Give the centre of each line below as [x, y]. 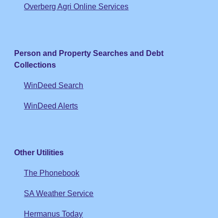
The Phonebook [52, 173]
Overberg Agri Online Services [76, 7]
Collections [35, 65]
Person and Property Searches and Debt [89, 53]
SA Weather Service [59, 193]
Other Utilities [39, 153]
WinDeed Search [54, 85]
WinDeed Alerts [51, 106]
